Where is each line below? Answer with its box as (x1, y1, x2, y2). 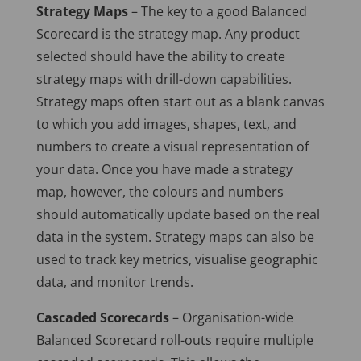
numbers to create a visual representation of (35, 138, 309, 156)
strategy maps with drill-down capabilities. (35, 70, 292, 89)
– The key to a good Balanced (127, 2, 307, 21)
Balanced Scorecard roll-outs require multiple (35, 331, 313, 350)
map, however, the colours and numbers (35, 183, 284, 201)
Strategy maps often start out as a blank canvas (35, 93, 325, 111)
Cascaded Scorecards (35, 309, 169, 327)
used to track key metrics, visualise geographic (35, 251, 318, 269)
